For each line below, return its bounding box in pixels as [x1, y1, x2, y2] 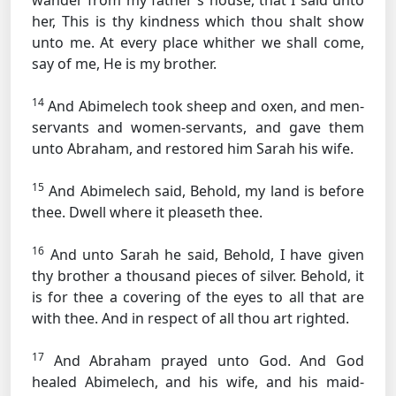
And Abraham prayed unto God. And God [44, 351, 364, 370]
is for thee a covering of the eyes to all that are [32, 287, 364, 307]
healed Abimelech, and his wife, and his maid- [32, 372, 364, 392]
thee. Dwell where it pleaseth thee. [32, 202, 263, 222]
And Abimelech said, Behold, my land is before [44, 181, 364, 201]
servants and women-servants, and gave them [32, 118, 364, 137]
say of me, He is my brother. [32, 54, 217, 73]
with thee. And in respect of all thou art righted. [32, 308, 349, 328]
